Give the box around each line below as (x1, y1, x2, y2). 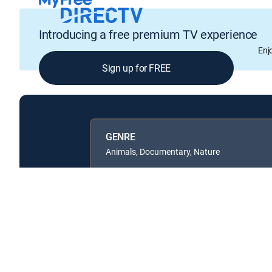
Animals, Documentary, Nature (106, 145, 220, 157)
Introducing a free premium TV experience (39, 26, 257, 43)
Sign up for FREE (102, 61, 171, 75)
